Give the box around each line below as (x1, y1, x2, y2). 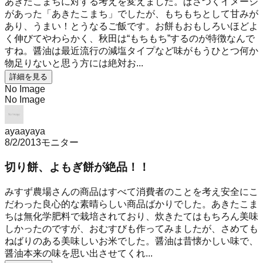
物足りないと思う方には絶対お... (5, 58, 143, 68)
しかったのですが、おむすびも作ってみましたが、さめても (5, 224, 258, 234)
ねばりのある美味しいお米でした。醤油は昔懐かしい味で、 (5, 236, 258, 247)
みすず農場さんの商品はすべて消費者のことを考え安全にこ (5, 187, 258, 197)
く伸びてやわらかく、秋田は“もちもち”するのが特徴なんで (5, 33, 255, 43)
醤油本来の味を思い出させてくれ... (5, 248, 153, 259)
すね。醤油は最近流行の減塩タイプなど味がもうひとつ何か (5, 45, 258, 56)
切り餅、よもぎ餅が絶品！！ (5, 161, 150, 174)
